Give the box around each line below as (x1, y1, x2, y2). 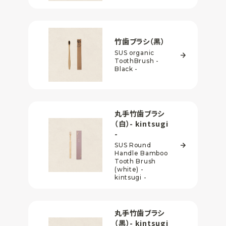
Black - (115, 65, 138, 73)
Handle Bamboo (115, 149, 168, 157)
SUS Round (115, 141, 151, 149)
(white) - (115, 165, 144, 173)
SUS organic (115, 49, 155, 57)
